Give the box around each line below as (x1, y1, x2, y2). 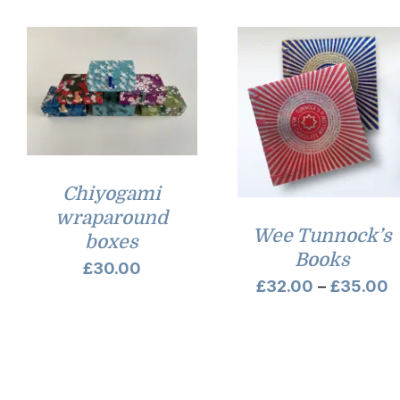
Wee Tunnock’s (253, 225, 393, 247)
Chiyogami (62, 182, 162, 204)
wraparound (55, 206, 169, 229)
